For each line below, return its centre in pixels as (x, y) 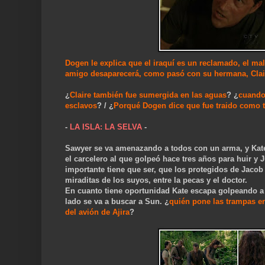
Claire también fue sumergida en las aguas (148, 95)
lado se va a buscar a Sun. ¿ (117, 202)
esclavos (81, 106)
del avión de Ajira (97, 212)
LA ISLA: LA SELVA (106, 127)
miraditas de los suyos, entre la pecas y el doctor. (156, 180)
